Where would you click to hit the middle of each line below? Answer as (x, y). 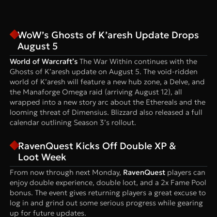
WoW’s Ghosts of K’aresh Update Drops (108, 35)
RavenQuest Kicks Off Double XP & (97, 146)
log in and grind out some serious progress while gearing (106, 202)
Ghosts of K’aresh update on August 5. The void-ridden (104, 71)
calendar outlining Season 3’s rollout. (73, 122)
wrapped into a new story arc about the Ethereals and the (108, 102)
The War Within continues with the (137, 61)
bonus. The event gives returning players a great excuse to (108, 192)
